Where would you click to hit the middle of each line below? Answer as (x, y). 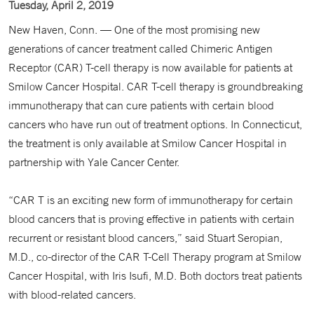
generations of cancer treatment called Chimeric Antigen (141, 48)
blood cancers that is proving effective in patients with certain (151, 219)
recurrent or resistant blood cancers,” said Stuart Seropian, (145, 238)
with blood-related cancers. (72, 294)
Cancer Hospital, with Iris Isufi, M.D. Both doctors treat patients (155, 275)
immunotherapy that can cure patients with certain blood (141, 105)
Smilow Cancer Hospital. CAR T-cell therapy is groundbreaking (156, 86)
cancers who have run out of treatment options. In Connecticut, (155, 124)
